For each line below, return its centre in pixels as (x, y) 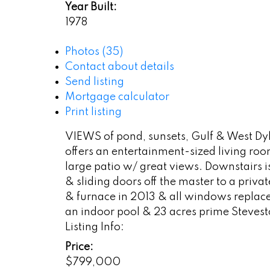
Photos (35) (94, 52)
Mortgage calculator (117, 97)
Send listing (94, 82)
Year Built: (91, 7)
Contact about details (119, 67)
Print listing (93, 112)
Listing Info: (94, 227)
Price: (79, 247)
